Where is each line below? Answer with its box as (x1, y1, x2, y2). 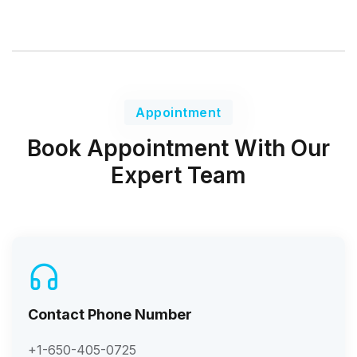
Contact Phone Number (28, 305, 192, 323)
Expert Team (111, 161, 246, 189)
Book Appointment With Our (27, 134, 330, 162)
